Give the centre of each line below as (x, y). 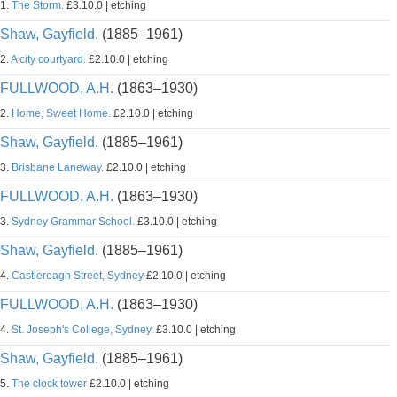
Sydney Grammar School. (73, 222)
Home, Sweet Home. (61, 113)
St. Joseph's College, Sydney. (82, 330)
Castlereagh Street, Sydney (78, 276)
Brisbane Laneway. (58, 167)
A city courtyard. (48, 59)
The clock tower (49, 384)
